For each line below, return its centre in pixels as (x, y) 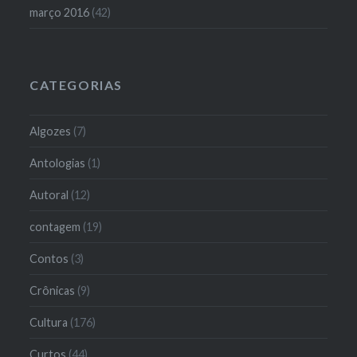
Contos (49, 258)
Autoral (49, 194)
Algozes (51, 131)
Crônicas (53, 290)
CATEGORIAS (76, 84)
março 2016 (60, 12)
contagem (55, 226)
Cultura (49, 322)
